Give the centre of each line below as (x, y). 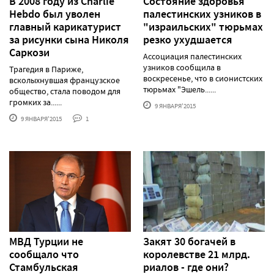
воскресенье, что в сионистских (203, 78)
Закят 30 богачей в (189, 242)
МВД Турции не (46, 242)
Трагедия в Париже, (46, 69)
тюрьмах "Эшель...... (180, 89)
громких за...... (35, 102)
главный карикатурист (65, 27)
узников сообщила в (182, 67)
